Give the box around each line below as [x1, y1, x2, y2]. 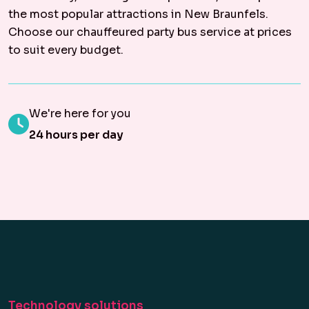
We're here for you [29, 106, 131, 121]
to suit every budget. [8, 43, 123, 57]
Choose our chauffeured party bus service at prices [8, 25, 292, 39]
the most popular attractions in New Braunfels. [8, 7, 268, 21]
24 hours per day [29, 128, 123, 142]
